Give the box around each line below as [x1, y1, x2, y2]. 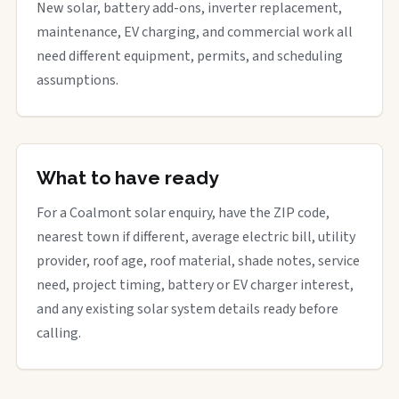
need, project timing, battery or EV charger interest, [37, 274, 354, 295]
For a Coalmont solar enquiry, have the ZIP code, [37, 202, 330, 223]
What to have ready [37, 166, 219, 189]
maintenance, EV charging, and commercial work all [37, 21, 353, 42]
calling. [37, 322, 81, 343]
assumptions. [37, 69, 118, 90]
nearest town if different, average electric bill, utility [37, 226, 355, 247]
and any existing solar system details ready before [37, 298, 338, 319]
